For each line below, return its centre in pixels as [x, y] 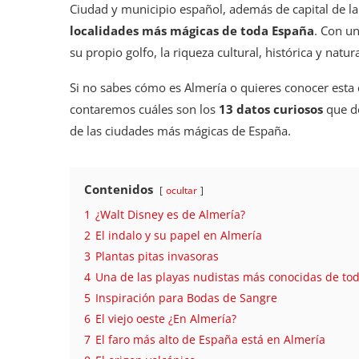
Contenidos [119, 189]
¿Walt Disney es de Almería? [170, 214]
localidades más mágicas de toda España [192, 30]
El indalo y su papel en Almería [179, 235]
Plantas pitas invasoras [157, 256]
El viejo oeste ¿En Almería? [166, 319]
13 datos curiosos [271, 109]
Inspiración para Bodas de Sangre [186, 298]
